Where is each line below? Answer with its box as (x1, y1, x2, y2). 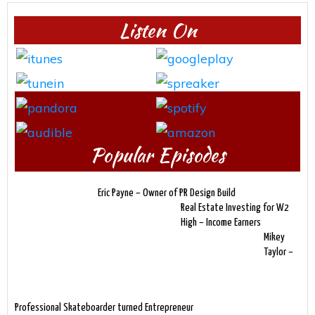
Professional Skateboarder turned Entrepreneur (15, 302, 193, 313)
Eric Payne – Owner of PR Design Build (98, 187, 236, 198)
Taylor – (264, 246, 293, 257)
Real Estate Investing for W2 (181, 202, 289, 213)
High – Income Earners (181, 217, 261, 228)
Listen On (118, 15, 197, 44)
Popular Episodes (90, 140, 225, 169)
